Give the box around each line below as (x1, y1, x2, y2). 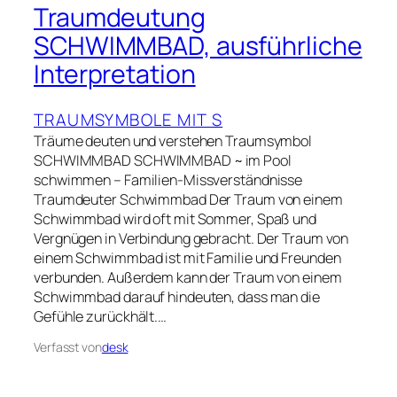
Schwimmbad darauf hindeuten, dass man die (34, 287, 320, 307)
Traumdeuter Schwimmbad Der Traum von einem (34, 190, 343, 210)
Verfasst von (34, 339, 102, 356)
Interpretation (34, 56, 196, 91)
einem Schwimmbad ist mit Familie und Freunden (34, 248, 341, 269)
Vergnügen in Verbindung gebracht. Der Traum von (34, 229, 349, 249)
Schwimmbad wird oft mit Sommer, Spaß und (34, 209, 316, 230)
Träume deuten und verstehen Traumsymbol (34, 131, 313, 152)
